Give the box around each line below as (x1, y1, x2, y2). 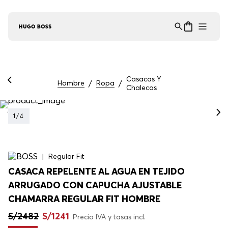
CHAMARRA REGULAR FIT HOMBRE (8, 193, 160, 205)
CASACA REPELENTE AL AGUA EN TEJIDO (8, 165, 185, 178)
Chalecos (126, 83, 157, 93)
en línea (31, 27, 52, 34)
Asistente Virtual (31, 19, 88, 27)
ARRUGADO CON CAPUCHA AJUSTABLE (8, 179, 182, 191)
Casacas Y (126, 74, 161, 84)
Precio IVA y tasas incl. (73, 212, 146, 222)
